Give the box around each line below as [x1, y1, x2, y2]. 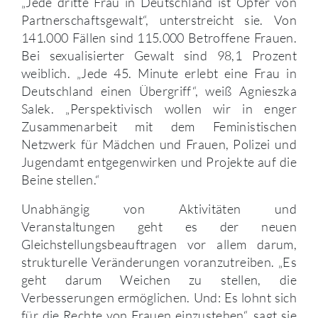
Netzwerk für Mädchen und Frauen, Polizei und [21, 136, 297, 153]
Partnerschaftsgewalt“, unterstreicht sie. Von [21, 12, 297, 28]
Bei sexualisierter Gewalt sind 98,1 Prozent [21, 48, 297, 64]
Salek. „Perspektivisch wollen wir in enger [21, 101, 297, 117]
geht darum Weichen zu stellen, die [21, 272, 297, 288]
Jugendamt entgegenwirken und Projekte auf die [21, 154, 297, 170]
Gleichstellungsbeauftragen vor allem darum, [21, 236, 297, 253]
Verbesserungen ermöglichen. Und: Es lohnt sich [21, 290, 297, 306]
